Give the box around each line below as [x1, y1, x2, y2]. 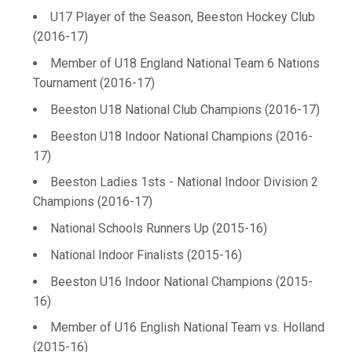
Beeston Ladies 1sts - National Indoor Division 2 [50, 174, 318, 190]
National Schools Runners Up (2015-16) [50, 221, 267, 236]
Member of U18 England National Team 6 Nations [50, 56, 320, 71]
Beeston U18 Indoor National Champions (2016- [50, 128, 313, 144]
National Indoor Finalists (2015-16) [50, 247, 242, 262]
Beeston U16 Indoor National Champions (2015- [50, 273, 313, 289]
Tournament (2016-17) [33, 75, 155, 90]
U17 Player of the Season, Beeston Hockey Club [50, 9, 315, 25]
